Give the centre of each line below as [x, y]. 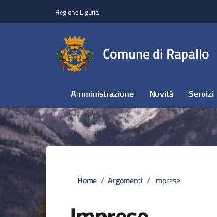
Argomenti [125, 180]
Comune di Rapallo [156, 54]
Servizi [201, 94]
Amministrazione [102, 94]
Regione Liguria [77, 12]
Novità [161, 94]
